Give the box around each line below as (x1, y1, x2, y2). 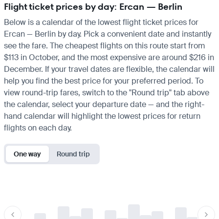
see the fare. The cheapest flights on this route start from (4, 40, 205, 51)
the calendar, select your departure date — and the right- (4, 99, 204, 109)
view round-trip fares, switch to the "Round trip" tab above (4, 87, 209, 98)
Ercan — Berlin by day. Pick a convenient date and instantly (4, 28, 211, 39)
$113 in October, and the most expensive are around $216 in (4, 52, 214, 63)
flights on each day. (4, 122, 72, 133)
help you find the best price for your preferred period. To (4, 75, 203, 86)
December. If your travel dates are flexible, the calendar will (4, 64, 215, 74)
